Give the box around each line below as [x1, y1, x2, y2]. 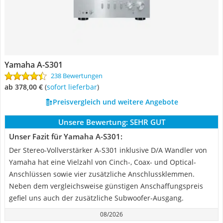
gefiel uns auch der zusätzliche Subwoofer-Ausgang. [9, 193, 184, 203]
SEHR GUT [129, 117, 165, 127]
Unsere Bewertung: [58, 117, 128, 127]
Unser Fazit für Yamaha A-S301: [9, 131, 122, 141]
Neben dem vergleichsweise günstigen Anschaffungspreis [9, 181, 203, 191]
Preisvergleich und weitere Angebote [52, 97, 178, 107]
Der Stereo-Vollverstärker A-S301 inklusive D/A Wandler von [9, 145, 207, 155]
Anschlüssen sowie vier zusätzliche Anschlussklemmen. [9, 169, 195, 179]
